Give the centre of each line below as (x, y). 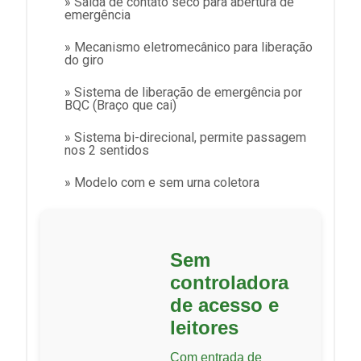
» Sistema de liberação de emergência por (183, 93)
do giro (84, 60)
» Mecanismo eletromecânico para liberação (189, 48)
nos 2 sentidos (107, 151)
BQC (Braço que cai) (120, 106)
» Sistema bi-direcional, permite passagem (185, 138)
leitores (204, 328)
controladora (229, 283)
